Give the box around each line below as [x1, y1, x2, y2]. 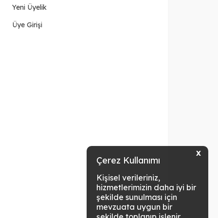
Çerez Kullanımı [96, 155, 160, 166]
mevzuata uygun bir [96, 202, 172, 212]
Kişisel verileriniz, [96, 173, 160, 182]
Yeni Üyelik [12, 2, 47, 12]
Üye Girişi [12, 20, 43, 29]
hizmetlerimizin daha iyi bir [96, 182, 196, 192]
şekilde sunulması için [96, 192, 177, 202]
